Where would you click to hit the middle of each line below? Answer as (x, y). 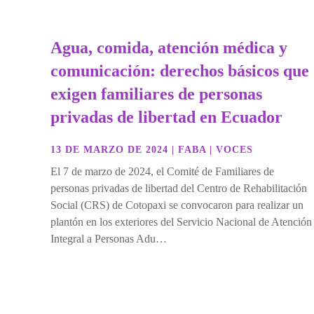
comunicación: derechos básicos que (180, 71)
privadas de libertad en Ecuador (166, 117)
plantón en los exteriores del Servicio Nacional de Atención (181, 222)
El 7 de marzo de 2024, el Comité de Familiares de (162, 172)
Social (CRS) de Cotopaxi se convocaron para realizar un (177, 205)
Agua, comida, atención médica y (169, 48)
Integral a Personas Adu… (109, 239)
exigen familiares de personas (156, 94)
